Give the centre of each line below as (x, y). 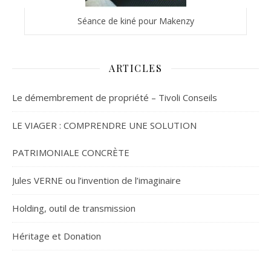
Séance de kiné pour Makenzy (135, 21)
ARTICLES (135, 68)
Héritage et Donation (57, 236)
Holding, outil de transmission (74, 208)
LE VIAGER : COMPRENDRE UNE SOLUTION (104, 126)
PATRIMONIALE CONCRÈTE (71, 153)
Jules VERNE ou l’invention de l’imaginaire (96, 181)
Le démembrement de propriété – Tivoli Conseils (115, 98)
